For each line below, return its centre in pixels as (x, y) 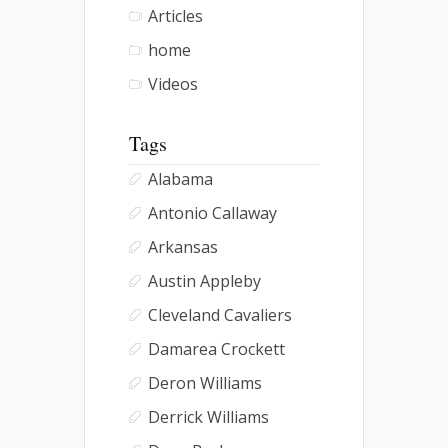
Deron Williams (205, 382)
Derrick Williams (208, 416)
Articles (175, 15)
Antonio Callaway (212, 212)
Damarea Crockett (216, 348)
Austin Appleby (204, 280)
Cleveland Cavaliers (220, 314)
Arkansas (183, 246)
